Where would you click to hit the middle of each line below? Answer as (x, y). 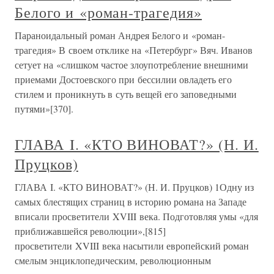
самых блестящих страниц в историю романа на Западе (131, 202)
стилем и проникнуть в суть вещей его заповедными (126, 94)
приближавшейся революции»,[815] (90, 231)
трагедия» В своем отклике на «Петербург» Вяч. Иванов (134, 50)
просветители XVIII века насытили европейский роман (132, 246)
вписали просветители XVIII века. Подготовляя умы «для (136, 216)
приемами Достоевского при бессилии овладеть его (123, 79)
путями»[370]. (44, 109)
